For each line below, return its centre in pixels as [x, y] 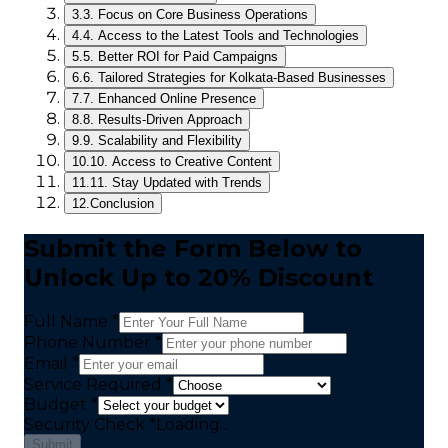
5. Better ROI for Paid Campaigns [180, 57]
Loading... [192, 425]
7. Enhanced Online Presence [169, 99]
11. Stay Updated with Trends [176, 183]
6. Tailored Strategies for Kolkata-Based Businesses [234, 78]
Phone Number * [93, 343]
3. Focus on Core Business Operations [195, 15]
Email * [51, 364]
